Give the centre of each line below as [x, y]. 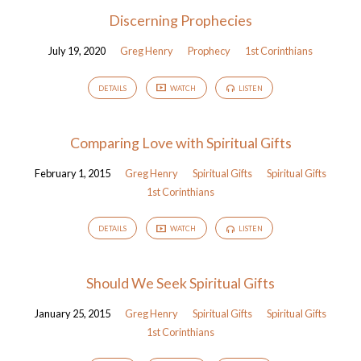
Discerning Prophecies [180, 21]
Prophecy [209, 51]
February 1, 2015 [73, 173]
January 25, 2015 [73, 314]
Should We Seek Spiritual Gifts [180, 283]
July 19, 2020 [77, 51]
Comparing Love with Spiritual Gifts [180, 142]
